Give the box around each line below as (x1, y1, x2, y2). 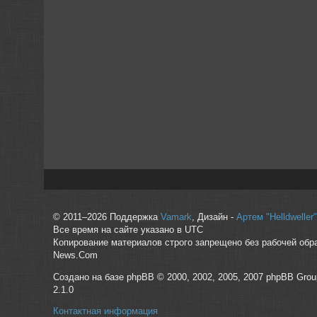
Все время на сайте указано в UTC (52, 224, 203, 235)
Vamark (160, 212, 192, 222)
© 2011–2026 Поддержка (52, 212, 161, 222)
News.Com (52, 250, 98, 260)
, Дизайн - (191, 212, 236, 222)
